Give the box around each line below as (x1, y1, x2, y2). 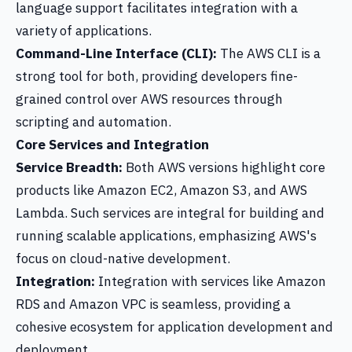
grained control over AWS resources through (16, 90, 283, 108)
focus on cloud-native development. (16, 250, 230, 267)
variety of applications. (16, 22, 152, 39)
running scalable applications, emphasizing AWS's (16, 227, 317, 244)
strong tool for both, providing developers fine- (16, 68, 298, 85)
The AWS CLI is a (217, 45, 321, 62)
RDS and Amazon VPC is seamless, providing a (16, 295, 291, 313)
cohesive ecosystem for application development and (16, 318, 333, 335)
